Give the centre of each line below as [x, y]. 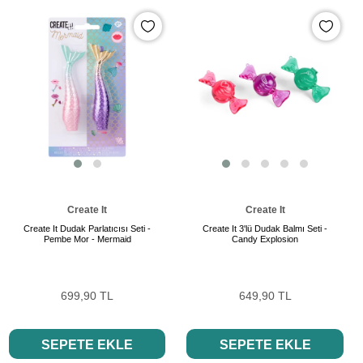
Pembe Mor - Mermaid [87, 239]
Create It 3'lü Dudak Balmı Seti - [265, 229]
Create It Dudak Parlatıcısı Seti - [88, 229]
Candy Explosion [265, 239]
